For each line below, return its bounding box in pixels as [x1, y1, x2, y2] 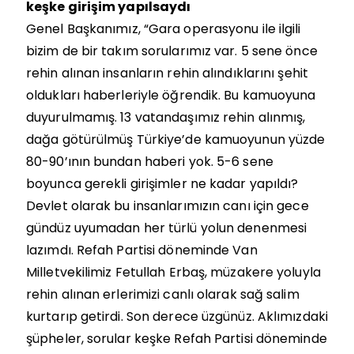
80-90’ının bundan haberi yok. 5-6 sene [26, 152, 273, 171]
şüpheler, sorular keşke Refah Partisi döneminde [26, 329, 327, 348]
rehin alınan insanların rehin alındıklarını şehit [26, 63, 308, 82]
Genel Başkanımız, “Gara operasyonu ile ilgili [26, 19, 301, 38]
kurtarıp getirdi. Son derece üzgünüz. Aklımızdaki [26, 307, 328, 326]
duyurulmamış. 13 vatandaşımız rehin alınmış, [26, 107, 306, 126]
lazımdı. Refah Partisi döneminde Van [26, 240, 258, 259]
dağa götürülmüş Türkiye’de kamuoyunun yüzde [26, 130, 326, 149]
